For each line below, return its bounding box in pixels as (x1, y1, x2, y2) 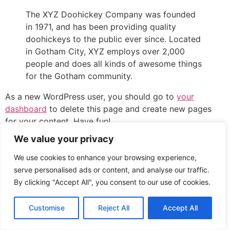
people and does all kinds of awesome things (26, 59, 202, 69)
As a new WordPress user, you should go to (5, 91, 177, 102)
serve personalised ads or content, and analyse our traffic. (14, 165, 209, 174)
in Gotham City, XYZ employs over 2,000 (26, 46, 185, 56)
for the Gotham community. (26, 71, 132, 81)
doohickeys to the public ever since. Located (26, 34, 201, 44)
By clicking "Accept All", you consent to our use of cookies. (14, 178, 210, 186)
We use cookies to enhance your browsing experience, (14, 153, 197, 162)
